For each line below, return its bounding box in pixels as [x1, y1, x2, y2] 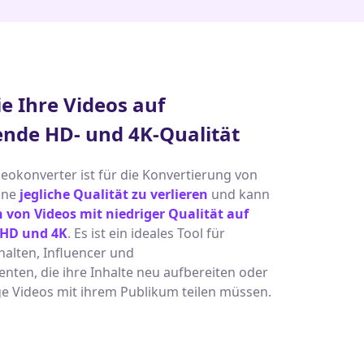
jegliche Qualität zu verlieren [19, 185, 208, 203]
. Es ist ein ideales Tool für [67, 224, 225, 242]
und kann [208, 185, 270, 203]
